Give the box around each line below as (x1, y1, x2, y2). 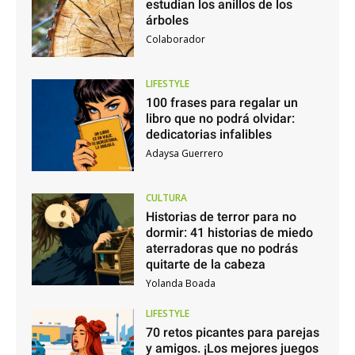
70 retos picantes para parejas (145, 324, 319, 340)
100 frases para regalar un (145, 95, 298, 111)
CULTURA (145, 190, 187, 204)
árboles (145, 13, 189, 29)
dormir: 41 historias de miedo (145, 224, 313, 240)
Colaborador (145, 32, 205, 47)
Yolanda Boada (145, 276, 216, 290)
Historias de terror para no (145, 208, 296, 224)
